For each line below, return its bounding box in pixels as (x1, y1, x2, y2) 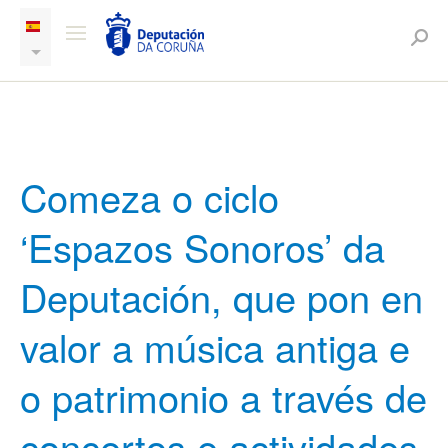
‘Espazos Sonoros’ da (20, 219, 385, 274)
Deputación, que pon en (20, 269, 423, 324)
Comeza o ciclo (20, 169, 279, 224)
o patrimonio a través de (20, 369, 427, 424)
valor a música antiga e (20, 319, 410, 374)
